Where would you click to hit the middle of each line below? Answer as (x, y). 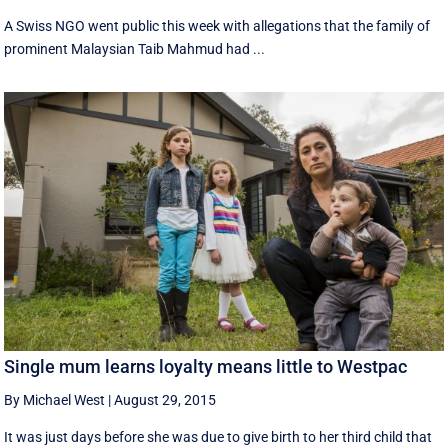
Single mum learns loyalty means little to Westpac (206, 366)
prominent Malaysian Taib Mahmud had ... (135, 48)
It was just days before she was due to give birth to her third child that (218, 436)
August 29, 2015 (165, 399)
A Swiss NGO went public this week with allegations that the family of (217, 25)
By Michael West (55, 399)
